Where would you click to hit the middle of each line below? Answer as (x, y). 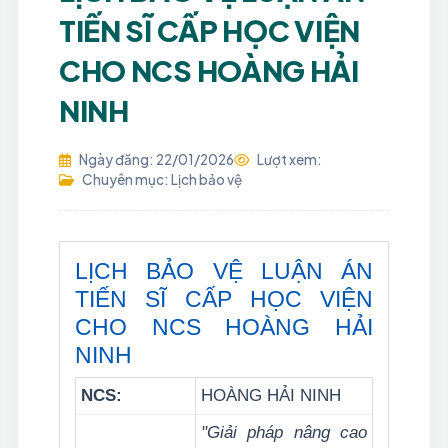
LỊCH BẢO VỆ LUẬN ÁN (224, 271)
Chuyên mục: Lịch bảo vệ (161, 179)
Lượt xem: (289, 159)
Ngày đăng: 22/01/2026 (156, 159)
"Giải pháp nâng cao (283, 432)
